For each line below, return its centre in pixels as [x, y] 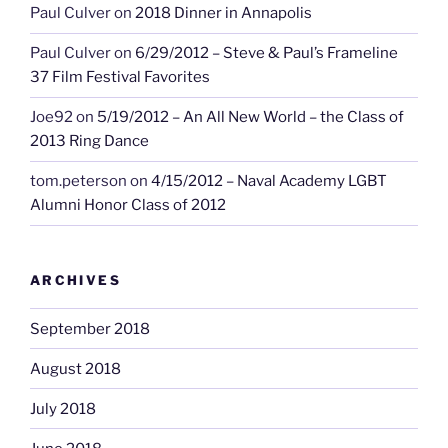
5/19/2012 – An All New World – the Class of [250, 117]
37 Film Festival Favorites [120, 77]
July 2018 [63, 408]
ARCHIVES [75, 279]
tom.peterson [78, 181]
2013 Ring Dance [89, 141]
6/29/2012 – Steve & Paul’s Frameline [266, 53]
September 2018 [90, 328]
